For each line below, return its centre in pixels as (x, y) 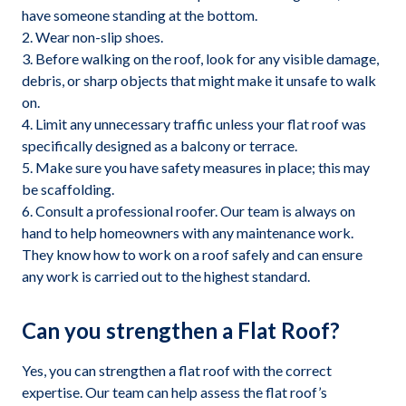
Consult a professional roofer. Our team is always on (195, 211)
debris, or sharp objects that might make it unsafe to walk (199, 80)
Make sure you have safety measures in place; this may (203, 167)
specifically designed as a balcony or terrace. (159, 145)
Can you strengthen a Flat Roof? (181, 330)
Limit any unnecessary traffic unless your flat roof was (201, 124)
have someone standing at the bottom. (140, 15)
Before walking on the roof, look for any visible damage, (207, 58)
